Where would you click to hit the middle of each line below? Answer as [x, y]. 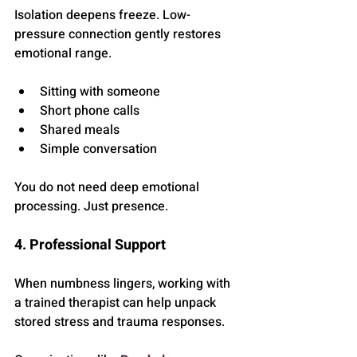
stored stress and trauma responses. [120, 322]
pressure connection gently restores [119, 35]
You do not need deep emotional [108, 188]
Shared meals [80, 130]
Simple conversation [98, 149]
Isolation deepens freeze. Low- [102, 16]
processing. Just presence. [91, 207]
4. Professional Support [90, 245]
